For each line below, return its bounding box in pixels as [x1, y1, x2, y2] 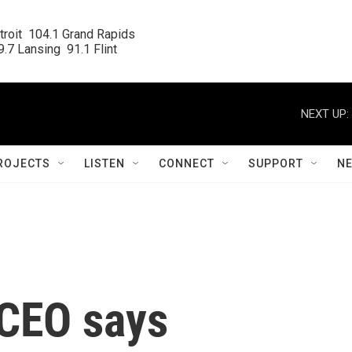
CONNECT [159, 157, 214, 170]
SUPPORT [248, 157, 303, 170]
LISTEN [84, 157, 125, 170]
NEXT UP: [301, 106, 349, 121]
